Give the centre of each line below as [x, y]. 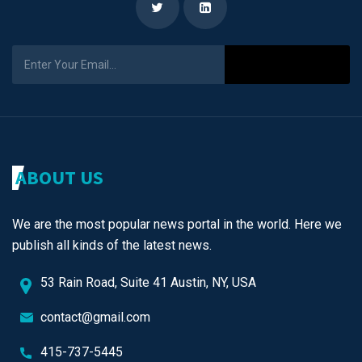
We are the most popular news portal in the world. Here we [177, 225]
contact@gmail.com [95, 318]
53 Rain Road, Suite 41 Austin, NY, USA [148, 283]
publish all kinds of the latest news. [112, 246]
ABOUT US [59, 178]
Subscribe [287, 65]
